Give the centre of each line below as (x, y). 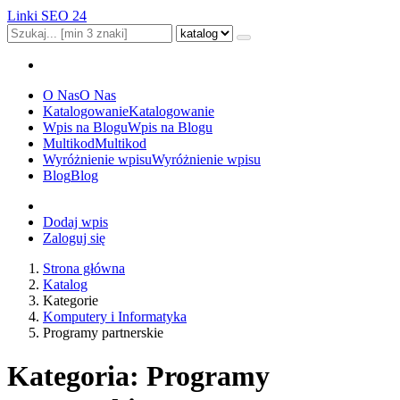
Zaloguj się (74, 238)
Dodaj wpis (75, 222)
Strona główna (84, 268)
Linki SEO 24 (47, 16)
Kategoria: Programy (138, 376)
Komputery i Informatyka (115, 317)
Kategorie (71, 300)
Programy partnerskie (103, 333)
